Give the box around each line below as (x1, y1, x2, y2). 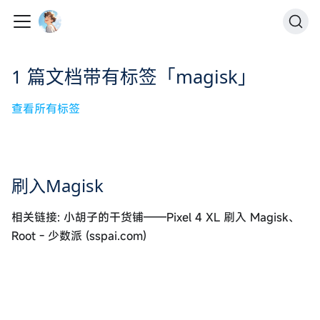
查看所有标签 (11, 101, 80, 116)
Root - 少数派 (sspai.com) (11, 228, 146, 244)
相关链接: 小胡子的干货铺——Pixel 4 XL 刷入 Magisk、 (11, 209, 299, 225)
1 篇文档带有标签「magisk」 (11, 64, 256, 89)
